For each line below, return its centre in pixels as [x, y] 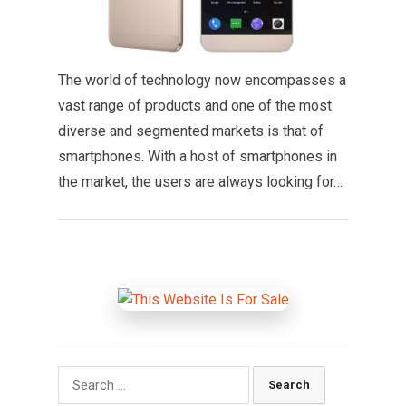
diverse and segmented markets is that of [191, 131]
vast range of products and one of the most [195, 106]
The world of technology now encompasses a [202, 81]
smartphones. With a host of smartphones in [198, 157]
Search [79, 377]
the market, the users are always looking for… [200, 182]
